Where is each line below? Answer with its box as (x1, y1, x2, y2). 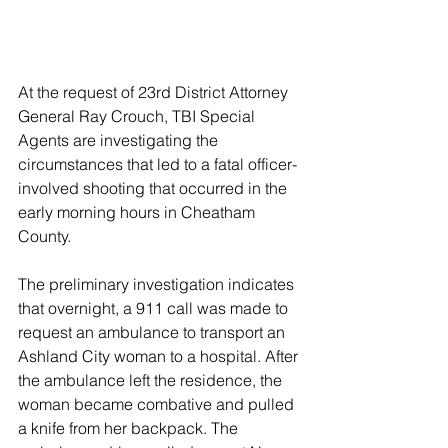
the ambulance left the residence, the (18, 370, 286, 391)
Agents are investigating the (18, 130, 222, 151)
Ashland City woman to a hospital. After (18, 346, 302, 367)
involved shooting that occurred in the (18, 178, 291, 199)
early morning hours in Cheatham (18, 202, 259, 223)
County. (18, 226, 71, 247)
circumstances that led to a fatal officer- (18, 154, 297, 175)
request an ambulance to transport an (18, 322, 289, 343)
